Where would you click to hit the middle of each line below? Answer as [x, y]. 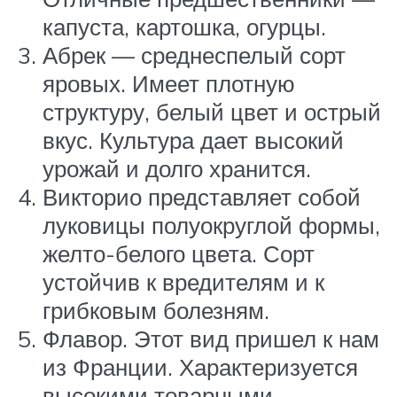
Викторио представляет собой [202, 197]
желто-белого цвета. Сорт [179, 254]
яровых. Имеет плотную [169, 84]
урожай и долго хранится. [177, 169]
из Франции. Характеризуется [200, 367]
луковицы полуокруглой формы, [211, 226]
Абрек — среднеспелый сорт [194, 55]
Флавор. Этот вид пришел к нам [211, 339]
